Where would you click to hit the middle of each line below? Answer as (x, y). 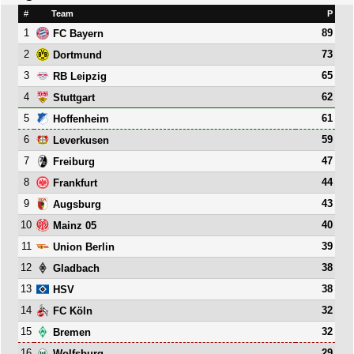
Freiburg (74, 161)
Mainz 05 (75, 225)
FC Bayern (79, 33)
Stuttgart (74, 97)
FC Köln (73, 311)
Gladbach (77, 268)
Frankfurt (75, 183)
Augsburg (77, 204)
